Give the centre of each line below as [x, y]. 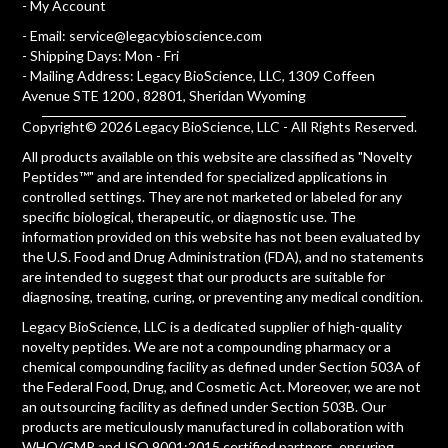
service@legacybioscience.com [166, 35]
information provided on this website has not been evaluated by [221, 236]
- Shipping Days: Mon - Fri [101, 55]
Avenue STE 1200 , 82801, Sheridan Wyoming [164, 95]
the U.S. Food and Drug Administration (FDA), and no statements [223, 256]
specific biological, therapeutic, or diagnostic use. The [189, 216]
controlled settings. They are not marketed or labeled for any [212, 196]
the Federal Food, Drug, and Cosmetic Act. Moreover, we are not [222, 386]
